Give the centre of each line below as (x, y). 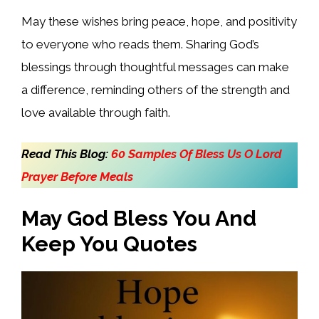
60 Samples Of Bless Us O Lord (197, 153)
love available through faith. (96, 113)
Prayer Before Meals (77, 176)
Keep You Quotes (109, 244)
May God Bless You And (139, 219)
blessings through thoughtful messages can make (155, 67)
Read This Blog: (66, 153)
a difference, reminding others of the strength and (156, 90)
